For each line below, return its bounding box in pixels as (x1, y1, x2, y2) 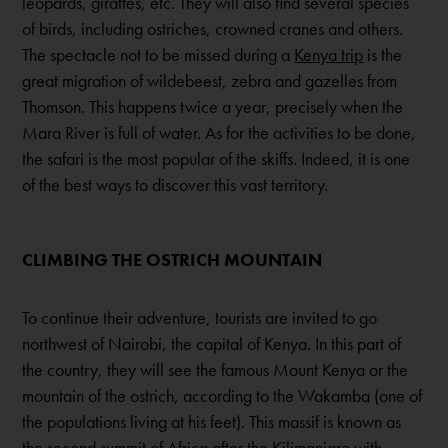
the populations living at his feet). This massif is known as (22, 410, 402, 434)
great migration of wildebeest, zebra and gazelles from (22, 69, 398, 93)
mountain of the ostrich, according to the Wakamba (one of (22, 384, 423, 408)
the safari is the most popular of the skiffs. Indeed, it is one (22, 147, 411, 171)
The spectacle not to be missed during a (22, 43, 295, 67)
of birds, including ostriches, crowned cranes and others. (22, 17, 404, 41)
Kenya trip (294, 43, 364, 67)
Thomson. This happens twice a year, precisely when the (22, 95, 404, 119)
